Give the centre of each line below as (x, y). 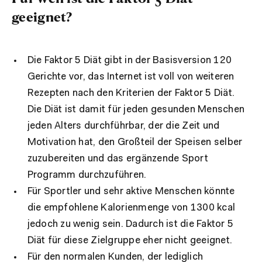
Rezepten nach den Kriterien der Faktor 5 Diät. (131, 93)
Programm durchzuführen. (87, 175)
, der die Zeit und (181, 126)
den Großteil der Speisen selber (170, 142)
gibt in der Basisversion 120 (168, 60)
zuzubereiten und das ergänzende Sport (118, 158)
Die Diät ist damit (66, 109)
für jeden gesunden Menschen (175, 109)
